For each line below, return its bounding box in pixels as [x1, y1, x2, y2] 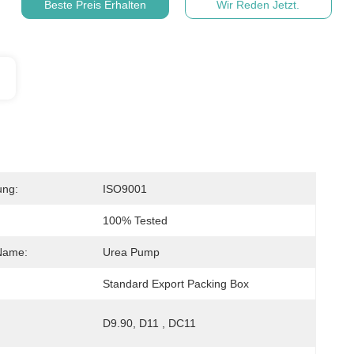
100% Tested [103, 214, 168, 227]
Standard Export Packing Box [103, 277, 249, 290]
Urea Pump [103, 246, 160, 258]
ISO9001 [103, 183, 147, 195]
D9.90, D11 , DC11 [103, 317, 196, 330]
